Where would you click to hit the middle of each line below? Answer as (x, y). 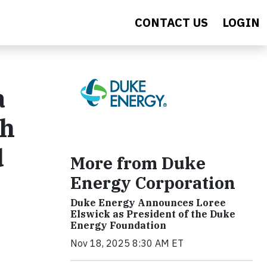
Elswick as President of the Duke (153, 214)
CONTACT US (171, 22)
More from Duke (138, 163)
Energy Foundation (118, 225)
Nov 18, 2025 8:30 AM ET (127, 243)
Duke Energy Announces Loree (148, 203)
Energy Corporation (153, 183)
